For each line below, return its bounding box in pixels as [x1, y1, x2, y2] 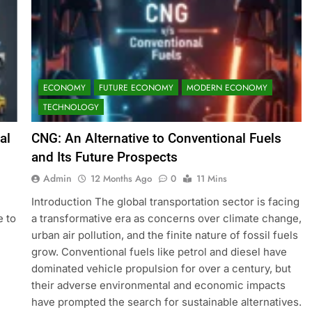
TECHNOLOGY [42, 101, 99, 114]
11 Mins [196, 172, 227, 186]
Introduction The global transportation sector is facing [31, 195, 299, 209]
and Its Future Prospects [31, 149, 178, 166]
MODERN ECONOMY [186, 81, 267, 95]
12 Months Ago [90, 172, 152, 186]
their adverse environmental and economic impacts [31, 279, 286, 292]
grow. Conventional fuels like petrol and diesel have [31, 245, 287, 259]
